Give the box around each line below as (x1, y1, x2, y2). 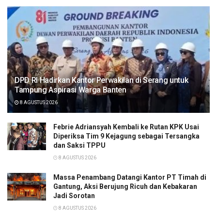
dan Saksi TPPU (53, 141, 106, 149)
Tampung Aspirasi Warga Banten (15, 85, 126, 94)
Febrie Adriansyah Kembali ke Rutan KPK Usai (53, 123, 199, 131)
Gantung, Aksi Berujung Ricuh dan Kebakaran (53, 182, 197, 190)
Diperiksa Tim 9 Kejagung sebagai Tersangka (53, 132, 200, 140)
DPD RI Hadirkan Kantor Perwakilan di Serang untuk (15, 75, 188, 85)
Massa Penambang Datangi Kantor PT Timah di (53, 173, 206, 181)
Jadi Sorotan (53, 191, 95, 200)
